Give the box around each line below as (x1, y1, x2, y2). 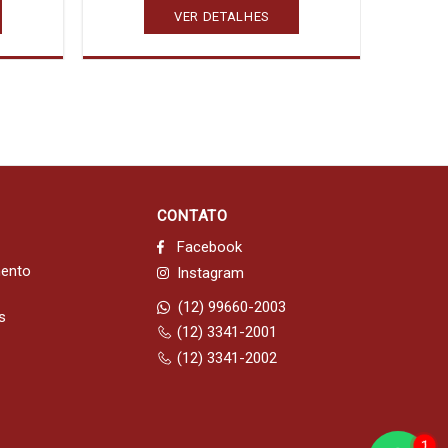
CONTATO (156, 207, 228, 225)
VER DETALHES (174, 8, 270, 24)
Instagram (176, 263, 244, 282)
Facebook (176, 237, 242, 256)
